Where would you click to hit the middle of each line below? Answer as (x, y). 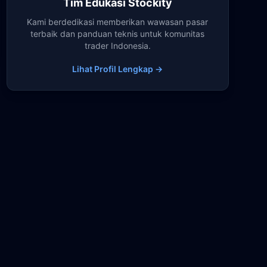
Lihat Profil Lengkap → (118, 69)
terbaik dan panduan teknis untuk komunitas (118, 34)
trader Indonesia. (117, 46)
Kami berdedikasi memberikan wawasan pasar (118, 22)
